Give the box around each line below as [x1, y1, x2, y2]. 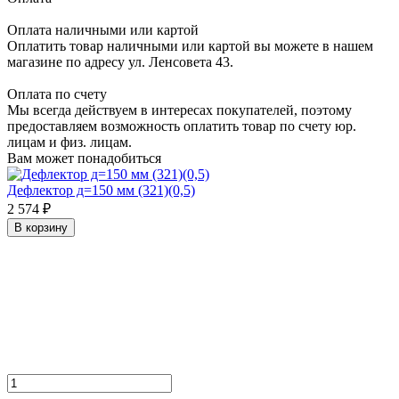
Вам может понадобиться [7, 150, 161, 166]
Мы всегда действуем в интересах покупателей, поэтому [7, 102, 352, 118]
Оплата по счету [7, 85, 107, 102]
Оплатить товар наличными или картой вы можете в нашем [7, 37, 373, 53]
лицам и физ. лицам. [7, 134, 132, 150]
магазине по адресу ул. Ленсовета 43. [7, 53, 233, 69]
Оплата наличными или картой [7, 21, 199, 37]
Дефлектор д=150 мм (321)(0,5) [7, 182, 195, 198]
